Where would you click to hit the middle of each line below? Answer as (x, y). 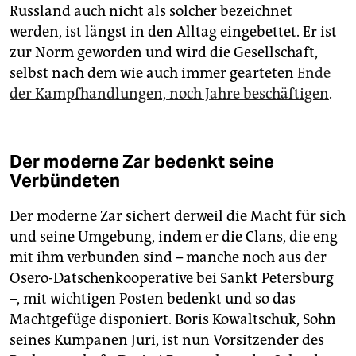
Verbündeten (65, 181)
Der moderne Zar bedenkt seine (142, 162)
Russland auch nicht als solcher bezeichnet (151, 12)
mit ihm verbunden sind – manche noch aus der (168, 258)
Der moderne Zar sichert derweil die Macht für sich (178, 217)
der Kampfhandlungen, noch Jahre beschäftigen (169, 94)
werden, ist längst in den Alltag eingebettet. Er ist (173, 32)
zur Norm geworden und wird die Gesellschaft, (164, 53)
